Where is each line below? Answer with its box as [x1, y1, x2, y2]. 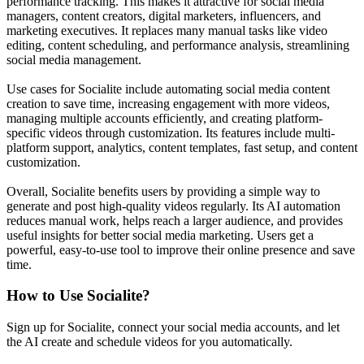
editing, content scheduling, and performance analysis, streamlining [6, 37, 349, 52]
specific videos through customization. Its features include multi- [6, 125, 335, 140]
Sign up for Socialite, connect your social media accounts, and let [6, 320, 340, 335]
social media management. [6, 52, 141, 67]
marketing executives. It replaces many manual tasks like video [6, 23, 327, 37]
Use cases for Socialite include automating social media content [6, 81, 330, 96]
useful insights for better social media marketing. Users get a [6, 227, 314, 242]
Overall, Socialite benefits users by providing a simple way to [6, 184, 320, 198]
